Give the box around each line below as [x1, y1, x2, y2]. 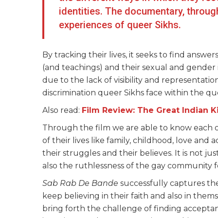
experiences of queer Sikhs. [59, 18, 183, 31]
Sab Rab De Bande [42, 178, 118, 188]
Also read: [42, 105, 82, 115]
